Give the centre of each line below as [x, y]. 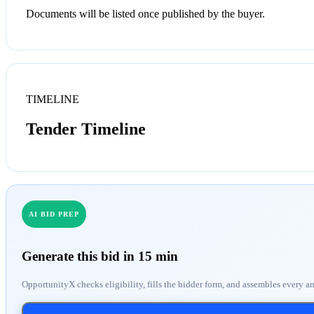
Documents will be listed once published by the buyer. [145, 13]
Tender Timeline [86, 129]
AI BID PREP [54, 214]
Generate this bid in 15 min [100, 257]
